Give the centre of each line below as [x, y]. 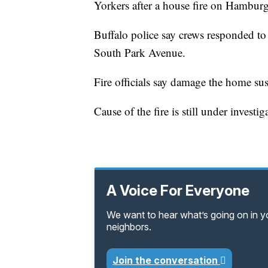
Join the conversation [166, 261]
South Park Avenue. [140, 53]
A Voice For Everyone [178, 191]
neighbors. [129, 227]
